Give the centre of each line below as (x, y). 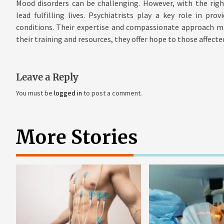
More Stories (76, 137)
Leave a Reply (47, 77)
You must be (35, 93)
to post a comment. (112, 93)
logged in (68, 93)
